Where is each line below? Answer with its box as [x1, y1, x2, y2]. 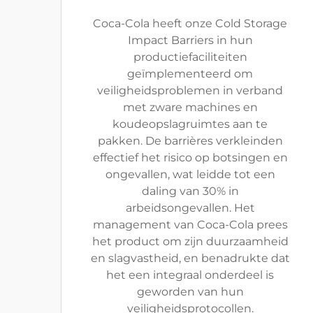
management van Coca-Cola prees [92, 218, 288, 231]
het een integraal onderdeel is [106, 268, 274, 282]
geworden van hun [136, 285, 244, 298]
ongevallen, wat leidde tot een [105, 168, 275, 181]
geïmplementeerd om [127, 67, 253, 80]
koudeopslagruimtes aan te [112, 117, 268, 131]
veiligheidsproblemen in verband [97, 84, 283, 97]
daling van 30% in [141, 184, 239, 198]
